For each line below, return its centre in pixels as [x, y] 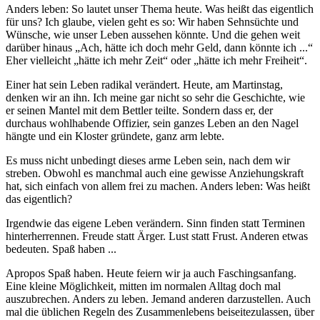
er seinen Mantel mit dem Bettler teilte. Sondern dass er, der [139, 110]
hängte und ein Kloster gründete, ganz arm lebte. [115, 136]
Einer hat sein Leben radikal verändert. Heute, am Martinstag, [144, 84]
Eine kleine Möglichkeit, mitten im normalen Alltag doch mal [143, 286]
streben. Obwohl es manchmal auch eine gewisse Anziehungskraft [155, 173]
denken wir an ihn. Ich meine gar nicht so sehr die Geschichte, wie [155, 97]
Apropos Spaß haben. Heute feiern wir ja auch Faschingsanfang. [151, 273]
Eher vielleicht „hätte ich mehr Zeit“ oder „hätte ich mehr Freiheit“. [156, 60]
